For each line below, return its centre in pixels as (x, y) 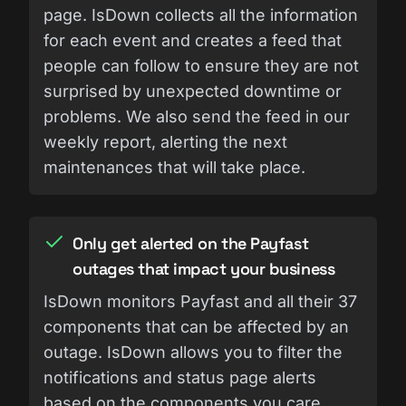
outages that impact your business (204, 268)
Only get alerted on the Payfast (191, 243)
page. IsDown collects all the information (201, 14)
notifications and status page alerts (180, 377)
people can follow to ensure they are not (201, 65)
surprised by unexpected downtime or (193, 91)
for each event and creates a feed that (193, 40)
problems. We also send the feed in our (197, 116)
